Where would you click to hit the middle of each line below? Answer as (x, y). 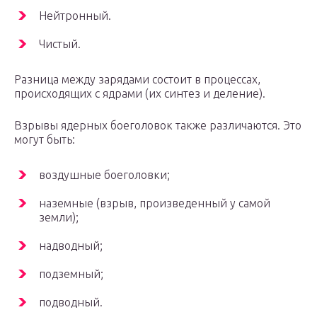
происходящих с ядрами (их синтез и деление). (140, 94)
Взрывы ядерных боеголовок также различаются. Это (158, 126)
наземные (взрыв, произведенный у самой (155, 203)
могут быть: (45, 140)
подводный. (71, 302)
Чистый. (60, 44)
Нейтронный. (75, 16)
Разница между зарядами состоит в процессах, (137, 80)
